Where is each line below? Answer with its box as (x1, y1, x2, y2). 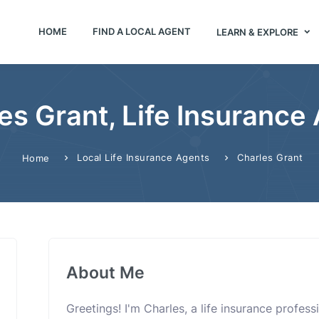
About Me (66, 263, 145, 282)
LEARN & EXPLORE (216, 26, 300, 38)
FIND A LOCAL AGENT (92, 25, 191, 37)
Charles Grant (237, 152, 303, 163)
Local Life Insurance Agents (77, 152, 210, 163)
